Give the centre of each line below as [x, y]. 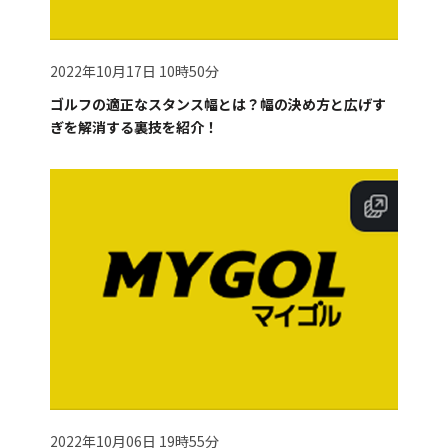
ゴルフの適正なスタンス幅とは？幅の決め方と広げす [218, 103]
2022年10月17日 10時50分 [135, 70]
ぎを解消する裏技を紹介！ [134, 126]
